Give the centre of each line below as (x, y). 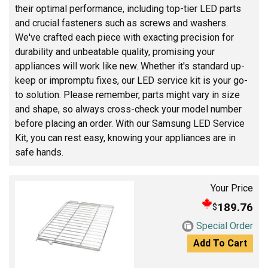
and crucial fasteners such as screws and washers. (121, 23)
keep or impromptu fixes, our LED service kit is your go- (131, 80)
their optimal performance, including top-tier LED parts (128, 9)
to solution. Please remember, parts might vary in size (127, 95)
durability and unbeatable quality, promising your (115, 52)
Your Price (232, 188)
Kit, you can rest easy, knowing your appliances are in (125, 138)
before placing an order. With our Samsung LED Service (130, 124)
